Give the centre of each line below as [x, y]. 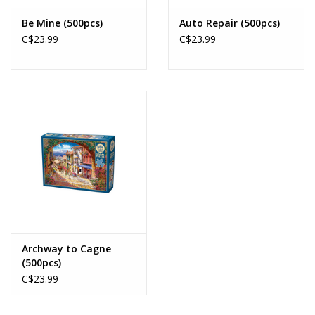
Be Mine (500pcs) [62, 22]
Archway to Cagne [66, 248]
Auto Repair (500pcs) [230, 22]
